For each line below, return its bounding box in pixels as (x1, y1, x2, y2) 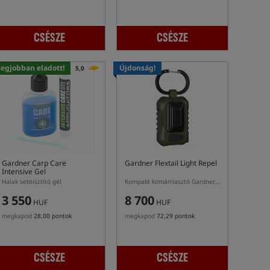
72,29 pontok (157, 212, 195, 220)
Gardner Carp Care (2, 158, 66, 168)
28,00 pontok (34, 212, 72, 220)
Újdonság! (119, 63, 155, 73)
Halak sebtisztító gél (2, 177, 61, 186)
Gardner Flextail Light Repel (125, 158, 217, 168)
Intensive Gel (2, 166, 46, 177)
